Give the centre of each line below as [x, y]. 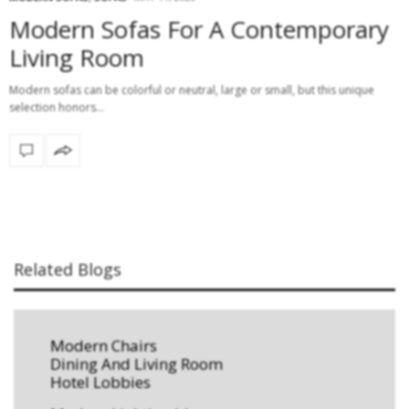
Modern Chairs [104, 345]
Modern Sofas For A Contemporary [199, 29]
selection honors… [57, 107]
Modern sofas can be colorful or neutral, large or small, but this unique [192, 89]
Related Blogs [68, 269]
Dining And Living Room [136, 363]
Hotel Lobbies [100, 382]
